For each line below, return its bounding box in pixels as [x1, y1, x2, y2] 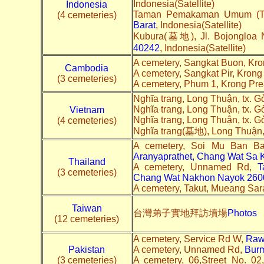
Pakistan [68, 244, 105, 255]
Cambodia [65, 62, 108, 73]
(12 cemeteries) [54, 213, 119, 224]
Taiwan [71, 203, 102, 213]
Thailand [68, 156, 105, 167]
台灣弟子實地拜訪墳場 [133, 207, 227, 218]
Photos [227, 207, 257, 218]
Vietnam [69, 104, 104, 115]
